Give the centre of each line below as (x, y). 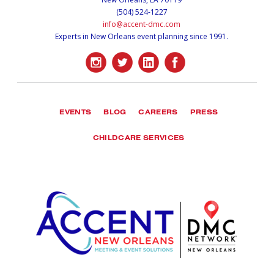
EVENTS (76, 114)
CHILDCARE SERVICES (139, 139)
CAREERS (158, 114)
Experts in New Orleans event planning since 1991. (142, 36)
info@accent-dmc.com (142, 24)
